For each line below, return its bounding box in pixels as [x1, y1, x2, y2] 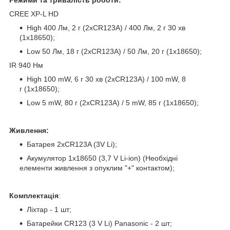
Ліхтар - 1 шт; [27, 205, 71, 214]
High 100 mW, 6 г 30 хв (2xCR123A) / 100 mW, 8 [27, 74, 186, 83]
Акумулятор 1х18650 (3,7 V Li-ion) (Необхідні [27, 154, 178, 162]
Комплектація [9, 191, 59, 200]
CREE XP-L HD [9, 9, 59, 18]
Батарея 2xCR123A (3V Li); [27, 140, 117, 148]
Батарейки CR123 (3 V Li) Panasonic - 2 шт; [27, 219, 172, 227]
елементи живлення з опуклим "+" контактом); [20, 163, 175, 172]
